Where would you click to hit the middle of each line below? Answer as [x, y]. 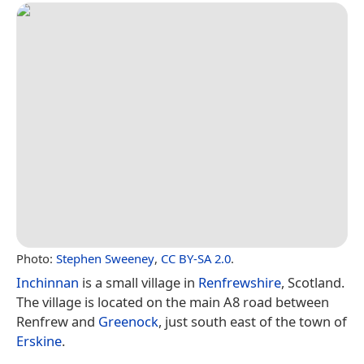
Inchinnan [48, 282]
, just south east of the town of [253, 321]
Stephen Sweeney [105, 258]
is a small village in [139, 282]
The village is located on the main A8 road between [173, 301]
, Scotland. [313, 282]
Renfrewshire [240, 282]
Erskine [39, 340]
